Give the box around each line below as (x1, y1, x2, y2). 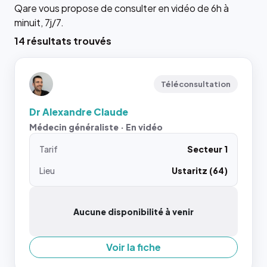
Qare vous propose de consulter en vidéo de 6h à (14, 2, 229, 14)
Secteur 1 (187, 144, 228, 154)
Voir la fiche (106, 241, 161, 253)
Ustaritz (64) (172, 165, 228, 176)
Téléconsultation (161, 79, 231, 89)
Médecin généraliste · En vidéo (29, 122, 163, 132)
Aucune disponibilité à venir (73, 206, 194, 217)
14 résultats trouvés (14, 35, 111, 47)
